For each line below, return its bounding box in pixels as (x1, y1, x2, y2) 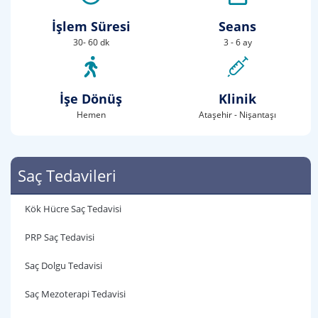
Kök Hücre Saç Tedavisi (25, 202, 121, 215)
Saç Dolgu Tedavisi (25, 259, 102, 272)
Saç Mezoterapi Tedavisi (25, 287, 126, 300)
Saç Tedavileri (18, 165, 116, 186)
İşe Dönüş (60, 90, 123, 107)
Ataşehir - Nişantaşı (199, 109, 277, 121)
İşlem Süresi (51, 18, 131, 35)
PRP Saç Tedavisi (25, 231, 94, 243)
